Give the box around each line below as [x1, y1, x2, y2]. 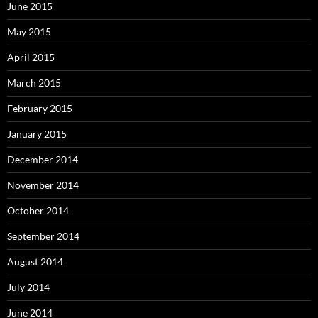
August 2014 [7, 255, 63, 268]
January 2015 [7, 127, 67, 140]
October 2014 [7, 204, 69, 216]
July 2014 [7, 280, 50, 293]
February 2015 [7, 102, 72, 114]
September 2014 [7, 229, 79, 242]
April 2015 [7, 50, 55, 63]
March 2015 [7, 76, 61, 89]
